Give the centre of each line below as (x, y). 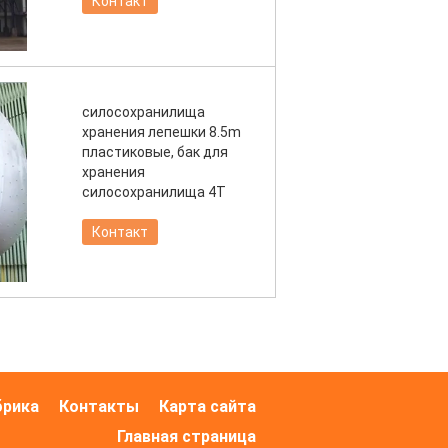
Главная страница (186, 436)
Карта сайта (207, 406)
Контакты (99, 406)
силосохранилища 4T (154, 192)
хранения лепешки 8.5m (161, 132)
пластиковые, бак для (155, 152)
